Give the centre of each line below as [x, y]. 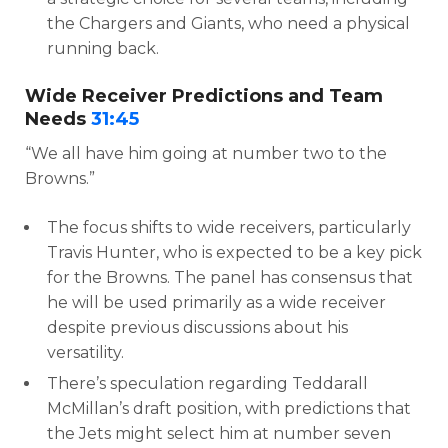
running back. [103, 48]
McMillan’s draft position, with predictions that [229, 408]
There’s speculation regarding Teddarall [207, 383]
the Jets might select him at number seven [219, 433]
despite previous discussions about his [197, 327]
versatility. [85, 352]
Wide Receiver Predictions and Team [204, 95]
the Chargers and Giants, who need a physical [228, 23]
